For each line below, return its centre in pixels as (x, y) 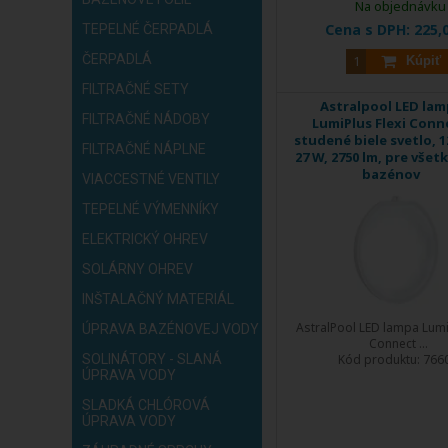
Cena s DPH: (369, 29)
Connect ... (398, 343)
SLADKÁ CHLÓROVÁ (146, 404)
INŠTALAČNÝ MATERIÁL (158, 298)
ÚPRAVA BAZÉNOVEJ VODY (170, 328)
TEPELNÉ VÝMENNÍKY (150, 208)
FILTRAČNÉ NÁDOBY (146, 118)
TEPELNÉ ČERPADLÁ (147, 28)
